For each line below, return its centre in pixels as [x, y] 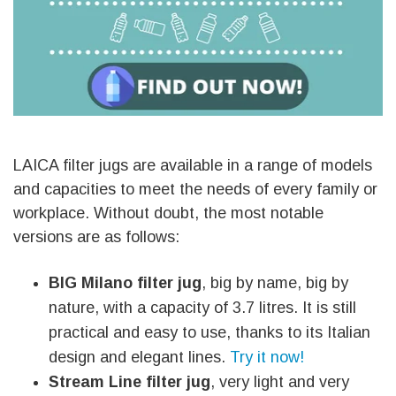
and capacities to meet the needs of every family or [195, 190]
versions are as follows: [96, 237]
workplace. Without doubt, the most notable [168, 213]
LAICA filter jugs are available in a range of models [193, 166]
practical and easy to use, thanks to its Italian [209, 333]
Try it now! [267, 358]
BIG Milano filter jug [125, 283]
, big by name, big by [275, 283]
